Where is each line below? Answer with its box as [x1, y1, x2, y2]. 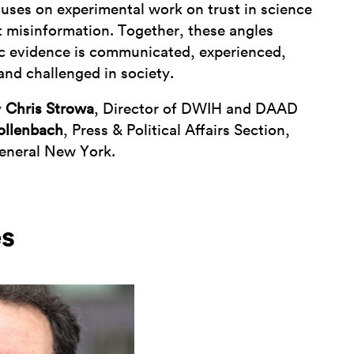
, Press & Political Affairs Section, [63, 123, 291, 138]
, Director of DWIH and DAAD [94, 102, 299, 117]
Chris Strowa [6, 102, 95, 117]
